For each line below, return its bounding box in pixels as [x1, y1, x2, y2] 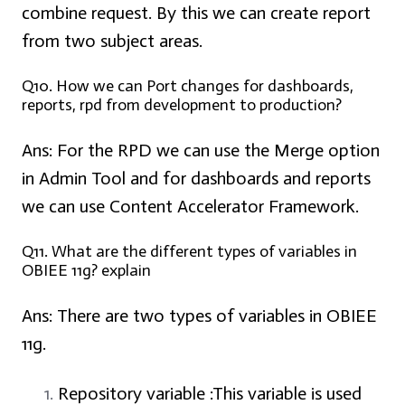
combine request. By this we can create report [22, 2, 371, 24]
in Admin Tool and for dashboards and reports [22, 167, 371, 190]
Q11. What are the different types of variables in [22, 241, 357, 262]
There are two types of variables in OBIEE [52, 305, 377, 327]
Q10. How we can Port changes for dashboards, [22, 76, 353, 97]
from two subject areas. [22, 30, 202, 52]
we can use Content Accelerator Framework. [22, 195, 359, 218]
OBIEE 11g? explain [22, 260, 151, 281]
